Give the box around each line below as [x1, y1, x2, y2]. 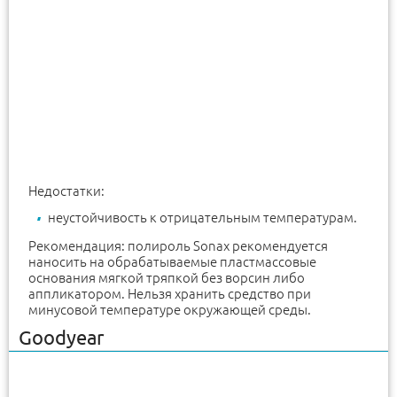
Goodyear [19, 325, 104, 348]
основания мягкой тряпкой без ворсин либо [28, 269, 305, 285]
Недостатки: [28, 183, 105, 198]
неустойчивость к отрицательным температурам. [48, 209, 357, 225]
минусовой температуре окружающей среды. [28, 301, 311, 317]
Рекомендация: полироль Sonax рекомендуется [28, 237, 328, 253]
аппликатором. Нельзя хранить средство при [28, 285, 311, 301]
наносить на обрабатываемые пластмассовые [28, 253, 316, 269]
